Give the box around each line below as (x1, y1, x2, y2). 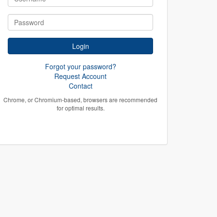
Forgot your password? (45, 61, 116, 71)
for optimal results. (56, 103, 105, 112)
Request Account (54, 71, 107, 81)
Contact (68, 80, 93, 91)
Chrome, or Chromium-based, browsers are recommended (3, 95, 157, 104)
